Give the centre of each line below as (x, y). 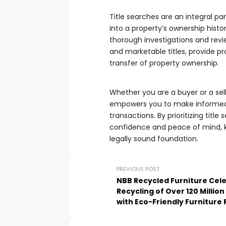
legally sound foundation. (154, 139)
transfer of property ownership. (165, 63)
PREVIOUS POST (138, 169)
